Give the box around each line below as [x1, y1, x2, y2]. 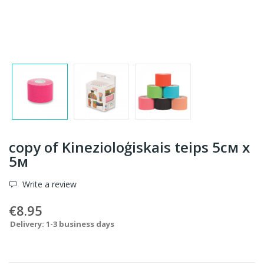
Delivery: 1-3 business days [10, 218, 114, 229]
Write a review [20, 178, 77, 190]
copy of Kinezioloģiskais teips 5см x [9, 137, 250, 157]
